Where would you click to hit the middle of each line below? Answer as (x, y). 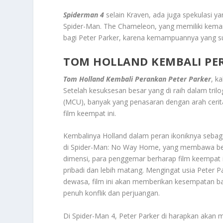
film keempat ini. (90, 113)
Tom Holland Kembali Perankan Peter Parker (137, 79)
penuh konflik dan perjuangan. (112, 193)
